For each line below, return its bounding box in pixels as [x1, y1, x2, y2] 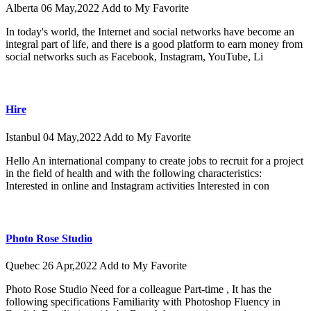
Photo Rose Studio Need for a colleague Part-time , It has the [6, 283, 271, 295]
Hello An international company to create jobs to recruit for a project [6, 154, 303, 167]
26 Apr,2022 [42, 259, 99, 271]
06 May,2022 [41, 2, 101, 15]
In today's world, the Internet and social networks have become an [6, 26, 294, 38]
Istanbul [6, 131, 43, 143]
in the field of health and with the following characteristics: [6, 167, 262, 179]
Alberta [6, 2, 41, 15]
